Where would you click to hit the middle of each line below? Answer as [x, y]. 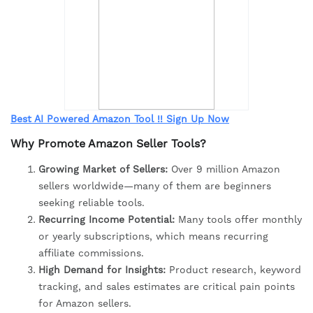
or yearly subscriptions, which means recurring [153, 236]
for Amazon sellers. [85, 304]
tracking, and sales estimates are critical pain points [167, 287]
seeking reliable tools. [92, 203]
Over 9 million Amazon [224, 169]
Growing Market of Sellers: [103, 169]
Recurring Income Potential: [107, 220]
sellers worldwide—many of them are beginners [155, 186]
